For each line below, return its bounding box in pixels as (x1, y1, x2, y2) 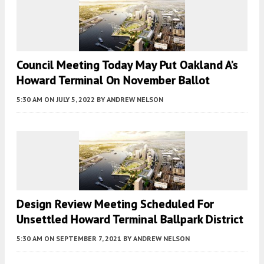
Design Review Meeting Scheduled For (16, 196, 214, 212)
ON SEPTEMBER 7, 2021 (44, 234, 121, 243)
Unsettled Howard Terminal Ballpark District (16, 212, 243, 227)
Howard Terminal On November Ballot (16, 72, 210, 88)
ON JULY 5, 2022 (44, 95, 95, 104)
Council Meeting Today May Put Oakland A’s (16, 57, 238, 73)
